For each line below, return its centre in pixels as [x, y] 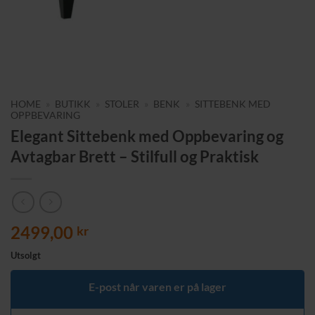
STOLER [122, 104]
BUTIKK [73, 104]
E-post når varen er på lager [157, 287]
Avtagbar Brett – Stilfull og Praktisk [135, 156]
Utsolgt [26, 256]
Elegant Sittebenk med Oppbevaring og [147, 136]
